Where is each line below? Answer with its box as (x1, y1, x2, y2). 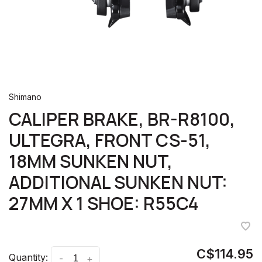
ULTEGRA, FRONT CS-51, (9, 128, 211, 153)
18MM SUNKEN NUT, (9, 149, 173, 174)
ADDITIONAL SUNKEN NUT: (9, 170, 227, 195)
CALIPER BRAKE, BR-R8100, (9, 107, 235, 132)
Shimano (9, 92, 42, 102)
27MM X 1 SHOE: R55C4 (9, 191, 199, 216)
